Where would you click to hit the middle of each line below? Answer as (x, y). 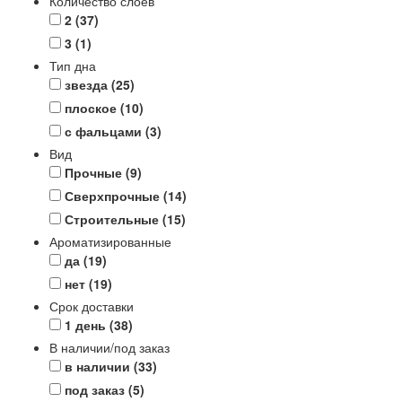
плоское (92, 107)
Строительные (114, 218)
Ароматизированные (110, 241)
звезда (88, 84)
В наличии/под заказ (109, 347)
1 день (87, 324)
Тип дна (73, 65)
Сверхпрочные (114, 195)
